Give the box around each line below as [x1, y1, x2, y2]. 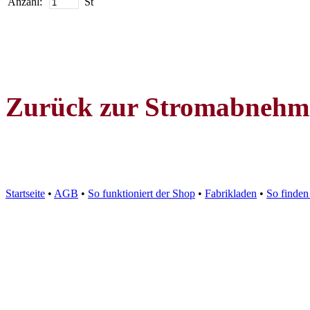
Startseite [6, 188, 45, 199]
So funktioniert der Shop [88, 188, 195, 199]
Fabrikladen [205, 188, 257, 199]
